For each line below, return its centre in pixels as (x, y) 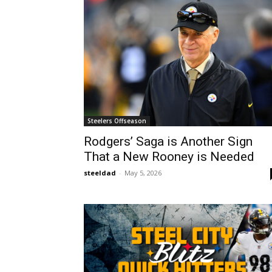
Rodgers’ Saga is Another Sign (168, 141)
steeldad (100, 172)
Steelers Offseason (117, 121)
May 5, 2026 (143, 172)
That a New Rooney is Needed (169, 156)
